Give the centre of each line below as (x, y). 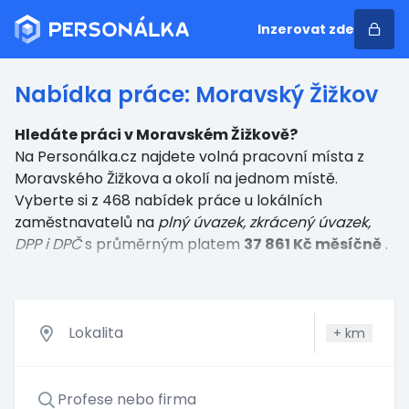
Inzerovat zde (306, 29)
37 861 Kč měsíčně (313, 244)
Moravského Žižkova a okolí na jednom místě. (176, 178)
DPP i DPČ (48, 244)
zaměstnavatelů (73, 222)
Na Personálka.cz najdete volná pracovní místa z (189, 157)
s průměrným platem (164, 244)
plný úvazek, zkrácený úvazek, (264, 222)
